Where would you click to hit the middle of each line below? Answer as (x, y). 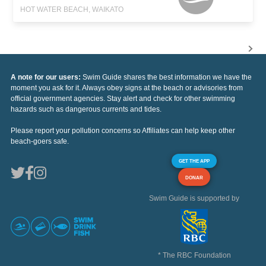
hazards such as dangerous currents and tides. (86, 110)
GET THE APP (194, 161)
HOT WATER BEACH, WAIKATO (72, 10)
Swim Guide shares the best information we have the (167, 77)
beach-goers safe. (40, 142)
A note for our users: (47, 77)
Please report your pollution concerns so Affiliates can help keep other (123, 131)
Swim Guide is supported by (194, 199)
